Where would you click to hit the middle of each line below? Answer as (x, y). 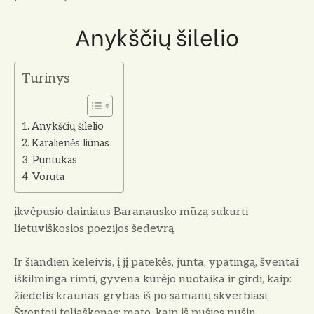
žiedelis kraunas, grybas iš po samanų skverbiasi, (142, 296)
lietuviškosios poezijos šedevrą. (95, 229)
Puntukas (54, 161)
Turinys (46, 79)
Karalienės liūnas (70, 144)
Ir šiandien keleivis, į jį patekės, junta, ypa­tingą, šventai (156, 263)
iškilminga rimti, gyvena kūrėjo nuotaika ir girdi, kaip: (153, 280)
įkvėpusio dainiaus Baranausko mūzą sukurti (131, 212)
